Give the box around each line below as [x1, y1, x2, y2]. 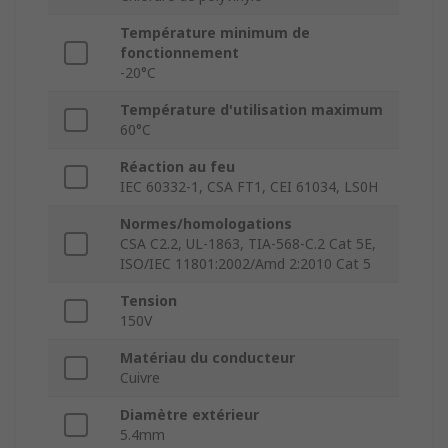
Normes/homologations [120, 214, 292, 234]
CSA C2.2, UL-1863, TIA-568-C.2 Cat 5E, [120, 234, 376, 254]
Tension [120, 291, 177, 311]
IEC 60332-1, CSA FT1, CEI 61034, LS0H [120, 177, 378, 197]
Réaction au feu [120, 157, 235, 177]
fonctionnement [120, 43, 239, 63]
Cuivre [120, 368, 160, 388]
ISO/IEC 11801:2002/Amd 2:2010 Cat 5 [120, 254, 371, 274]
